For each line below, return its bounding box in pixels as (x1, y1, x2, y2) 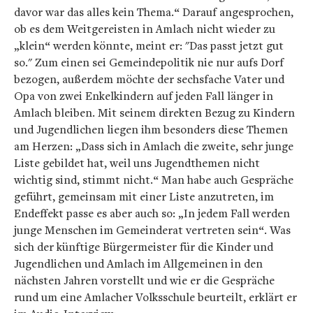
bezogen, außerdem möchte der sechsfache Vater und (14, 71, 284, 87)
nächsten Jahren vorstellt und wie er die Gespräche (14, 272, 275, 289)
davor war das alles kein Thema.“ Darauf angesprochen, (14, 4, 293, 20)
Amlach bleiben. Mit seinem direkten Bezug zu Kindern (14, 105, 295, 121)
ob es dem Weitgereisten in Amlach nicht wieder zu (14, 21, 275, 37)
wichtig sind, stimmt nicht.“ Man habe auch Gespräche (14, 172, 293, 188)
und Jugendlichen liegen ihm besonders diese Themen (14, 122, 288, 138)
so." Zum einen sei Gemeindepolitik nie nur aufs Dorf (14, 54, 284, 71)
